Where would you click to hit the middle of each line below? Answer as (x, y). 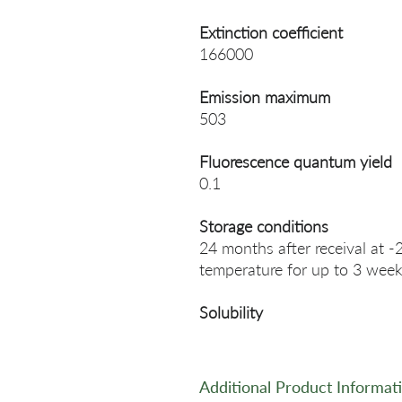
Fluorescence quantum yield (296, 162)
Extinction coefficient (271, 32)
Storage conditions (264, 226)
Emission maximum (265, 97)
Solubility (231, 312)
